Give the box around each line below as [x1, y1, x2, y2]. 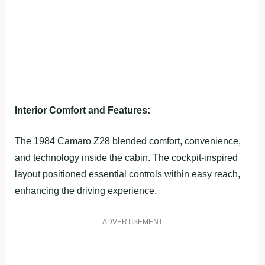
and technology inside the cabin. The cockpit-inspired [15, 153, 238, 163]
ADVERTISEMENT [102, 218, 163, 227]
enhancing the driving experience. [15, 186, 157, 196]
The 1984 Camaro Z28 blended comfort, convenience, [15, 136, 241, 147]
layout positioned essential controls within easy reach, [15, 169, 240, 180]
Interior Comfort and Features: [15, 105, 150, 116]
